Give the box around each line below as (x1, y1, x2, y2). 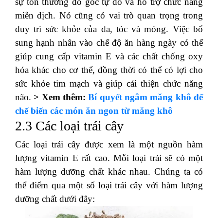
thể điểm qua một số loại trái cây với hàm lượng (15, 180, 203, 190)
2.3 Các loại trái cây (15, 118, 124, 133)
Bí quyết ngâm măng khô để (88, 91, 203, 102)
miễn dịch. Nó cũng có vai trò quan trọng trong (15, 10, 203, 20)
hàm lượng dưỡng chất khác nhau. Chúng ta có (15, 166, 203, 177)
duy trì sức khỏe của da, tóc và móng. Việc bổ (15, 23, 203, 34)
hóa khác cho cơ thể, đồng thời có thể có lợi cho (15, 64, 203, 75)
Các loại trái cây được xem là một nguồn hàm (15, 139, 203, 149)
